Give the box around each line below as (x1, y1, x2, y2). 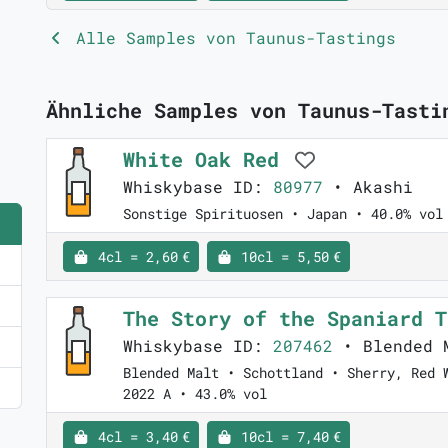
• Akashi (323, 176, 413, 197)
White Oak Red (123, 146, 291, 172)
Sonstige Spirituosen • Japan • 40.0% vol (123, 204, 443, 223)
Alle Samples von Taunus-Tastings (66, 27, 396, 48)
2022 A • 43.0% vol (123, 384, 267, 403)
